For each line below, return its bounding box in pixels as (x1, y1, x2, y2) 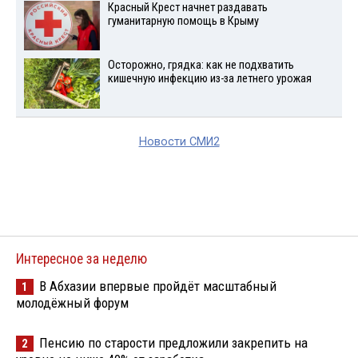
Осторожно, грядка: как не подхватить (107, 58, 294, 73)
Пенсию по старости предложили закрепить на (39, 335, 308, 352)
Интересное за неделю (16, 251, 147, 268)
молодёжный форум (16, 295, 129, 312)
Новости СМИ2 (138, 135, 220, 149)
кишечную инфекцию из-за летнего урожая (107, 72, 312, 86)
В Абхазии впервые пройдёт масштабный (39, 278, 276, 295)
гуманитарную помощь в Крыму (107, 14, 259, 28)
